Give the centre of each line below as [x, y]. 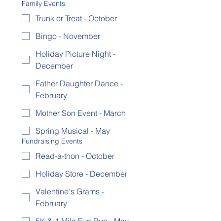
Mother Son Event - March [81, 113]
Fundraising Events [52, 141]
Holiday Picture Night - [75, 54]
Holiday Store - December [81, 174]
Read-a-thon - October [75, 156]
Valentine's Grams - [70, 191]
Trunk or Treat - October [76, 18]
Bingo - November [68, 36]
